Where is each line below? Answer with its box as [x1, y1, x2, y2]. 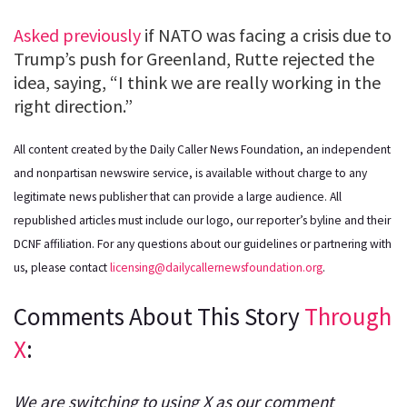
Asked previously [14, 24, 141, 47]
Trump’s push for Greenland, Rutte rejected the [14, 47, 374, 71]
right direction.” [14, 94, 133, 118]
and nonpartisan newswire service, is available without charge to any [14, 164, 367, 181]
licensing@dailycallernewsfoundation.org [110, 259, 323, 275]
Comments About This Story [14, 301, 304, 333]
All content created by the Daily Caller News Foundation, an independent [14, 141, 391, 157]
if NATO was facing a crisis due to [141, 24, 392, 47]
